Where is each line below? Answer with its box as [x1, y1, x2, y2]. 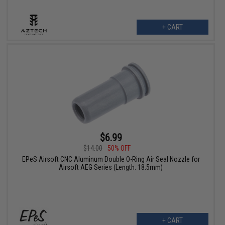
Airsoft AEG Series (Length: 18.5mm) [59, 163, 163, 171]
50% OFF [107, 144, 131, 152]
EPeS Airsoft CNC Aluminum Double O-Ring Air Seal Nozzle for [22, 155, 200, 163]
